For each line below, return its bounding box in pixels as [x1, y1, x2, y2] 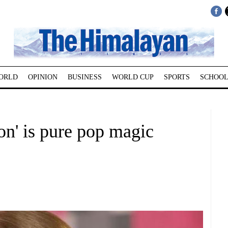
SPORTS [163, 73, 190, 81]
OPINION [27, 73, 58, 81]
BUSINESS [67, 73, 102, 81]
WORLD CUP [111, 73, 154, 81]
